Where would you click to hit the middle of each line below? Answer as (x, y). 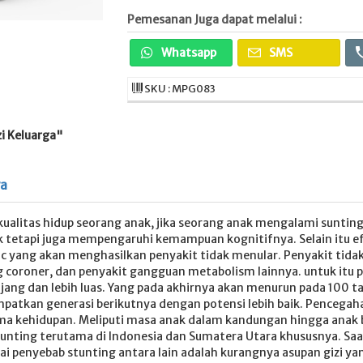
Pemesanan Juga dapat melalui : (214, 19)
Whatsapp (187, 53)
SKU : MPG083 (179, 89)
